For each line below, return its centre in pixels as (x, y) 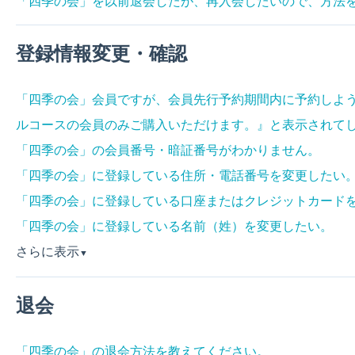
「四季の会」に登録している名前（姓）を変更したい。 (174, 225)
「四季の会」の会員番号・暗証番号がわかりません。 (168, 149)
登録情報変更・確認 (101, 54)
